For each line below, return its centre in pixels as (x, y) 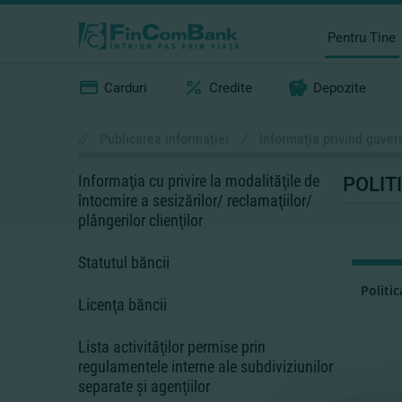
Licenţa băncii (122, 305)
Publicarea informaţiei (164, 139)
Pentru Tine (362, 37)
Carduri (126, 88)
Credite (230, 88)
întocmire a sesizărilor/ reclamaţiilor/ (195, 201)
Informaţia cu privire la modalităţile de (199, 181)
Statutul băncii (124, 262)
